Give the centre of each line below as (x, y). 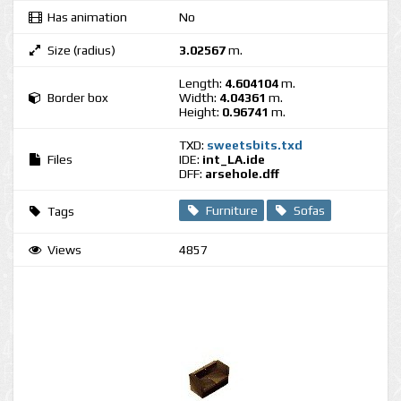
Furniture (232, 210)
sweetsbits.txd (255, 145)
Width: (199, 98)
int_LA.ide (234, 159)
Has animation (87, 17)
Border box (78, 98)
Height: (200, 112)
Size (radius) (81, 50)
